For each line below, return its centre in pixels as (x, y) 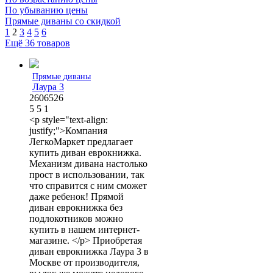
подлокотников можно (76, 218)
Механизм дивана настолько (88, 163)
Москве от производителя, (84, 262)
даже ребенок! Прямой (76, 196)
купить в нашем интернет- (84, 229)
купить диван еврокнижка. (85, 152)
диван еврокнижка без (76, 207)
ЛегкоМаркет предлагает (81, 141)
